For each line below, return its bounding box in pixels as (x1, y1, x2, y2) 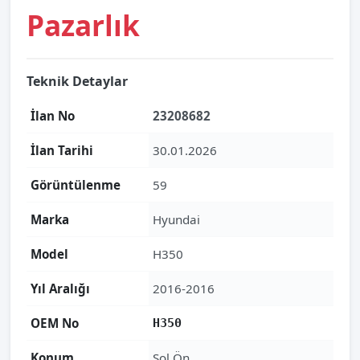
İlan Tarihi (31, 142, 93, 158)
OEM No (31, 315, 79, 331)
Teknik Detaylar (27, 72, 128, 90)
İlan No (31, 108, 75, 124)
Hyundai (153, 211, 200, 227)
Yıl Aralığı (31, 280, 90, 297)
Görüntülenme (31, 177, 121, 193)
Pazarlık (27, 6, 140, 44)
